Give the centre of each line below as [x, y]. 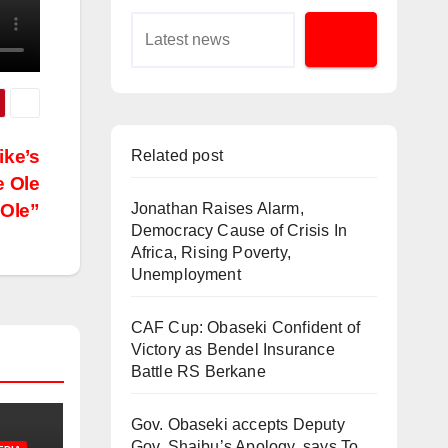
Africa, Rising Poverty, [211, 253]
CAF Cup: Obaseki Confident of [245, 328]
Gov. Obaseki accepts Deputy [237, 425]
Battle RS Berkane [198, 372]
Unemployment [185, 275]
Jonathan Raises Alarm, [217, 209]
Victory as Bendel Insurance [232, 350]
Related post [176, 156]
